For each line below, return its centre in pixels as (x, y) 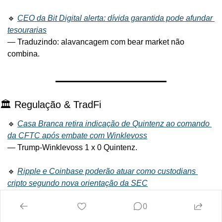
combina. (24, 54)
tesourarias (27, 30)
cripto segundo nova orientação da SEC (78, 183)
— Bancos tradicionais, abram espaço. (75, 195)
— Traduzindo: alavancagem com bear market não (96, 42)
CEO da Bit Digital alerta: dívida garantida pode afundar (115, 18)
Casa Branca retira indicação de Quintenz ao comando (113, 124)
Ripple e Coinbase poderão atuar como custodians (107, 171)
